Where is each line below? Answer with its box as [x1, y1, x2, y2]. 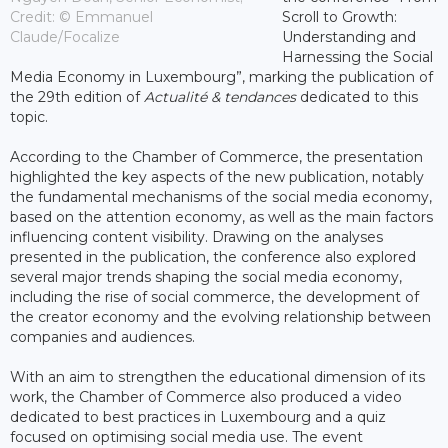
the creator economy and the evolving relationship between [10, 308, 431, 327]
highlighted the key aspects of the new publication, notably [10, 168, 424, 187]
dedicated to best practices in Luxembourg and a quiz [10, 408, 386, 427]
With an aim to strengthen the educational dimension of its [10, 368, 425, 387]
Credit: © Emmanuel [10, 8, 153, 27]
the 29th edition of [10, 88, 144, 107]
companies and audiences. [10, 328, 195, 347]
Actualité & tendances [144, 88, 296, 107]
